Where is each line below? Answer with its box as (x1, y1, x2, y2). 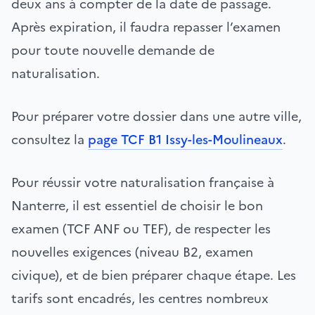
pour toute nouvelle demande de (11, 40, 214, 60)
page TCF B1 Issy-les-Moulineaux (88, 129, 283, 149)
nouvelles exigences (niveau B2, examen (11, 242, 253, 262)
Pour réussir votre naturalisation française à (11, 172, 274, 192)
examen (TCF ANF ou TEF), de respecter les (11, 219, 271, 238)
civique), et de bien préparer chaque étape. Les (11, 265, 296, 285)
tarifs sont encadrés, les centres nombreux (11, 288, 269, 308)
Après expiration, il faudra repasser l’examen (11, 17, 281, 37)
